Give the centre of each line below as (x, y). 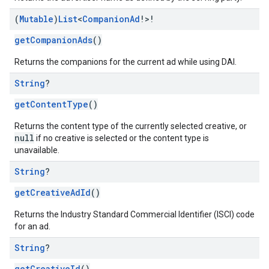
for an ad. (32, 226)
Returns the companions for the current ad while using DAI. (125, 62)
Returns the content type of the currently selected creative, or (131, 126)
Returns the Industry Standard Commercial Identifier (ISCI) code (134, 214)
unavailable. (37, 150)
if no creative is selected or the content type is (122, 138)
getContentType (51, 104)
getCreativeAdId (53, 192)
